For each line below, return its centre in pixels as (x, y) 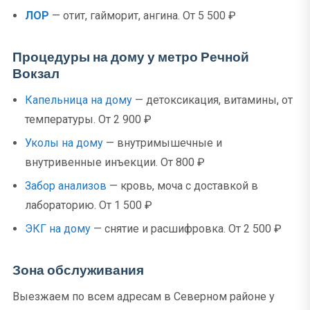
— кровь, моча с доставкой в (182, 186)
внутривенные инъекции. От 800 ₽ (115, 162)
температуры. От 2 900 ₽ (88, 119)
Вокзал (36, 74)
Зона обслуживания (78, 270)
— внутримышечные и (163, 143)
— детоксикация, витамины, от (212, 100)
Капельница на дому (79, 100)
